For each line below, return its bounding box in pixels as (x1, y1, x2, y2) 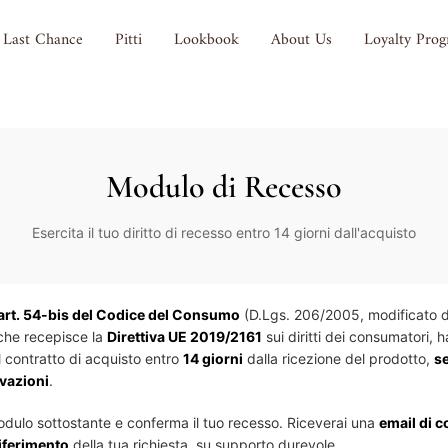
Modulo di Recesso (106, 167, 342, 206)
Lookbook (174, 26, 240, 54)
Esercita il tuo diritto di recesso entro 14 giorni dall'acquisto (32, 224, 416, 241)
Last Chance (3, 26, 84, 54)
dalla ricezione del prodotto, (243, 350, 434, 367)
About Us (271, 26, 333, 54)
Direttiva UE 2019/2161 (107, 328, 262, 345)
